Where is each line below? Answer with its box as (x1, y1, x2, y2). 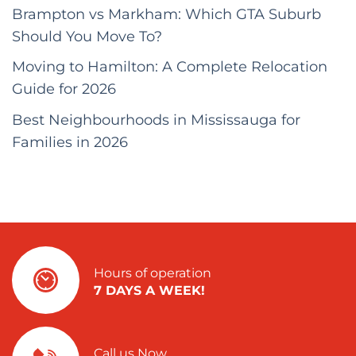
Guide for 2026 (12, 79, 116, 99)
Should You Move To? (12, 26, 162, 45)
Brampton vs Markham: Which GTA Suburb (12, 4, 321, 23)
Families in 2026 (12, 133, 128, 152)
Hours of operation (94, 265, 212, 281)
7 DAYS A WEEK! (94, 282, 206, 298)
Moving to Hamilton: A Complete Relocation (12, 57, 327, 76)
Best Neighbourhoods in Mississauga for (12, 110, 300, 130)
